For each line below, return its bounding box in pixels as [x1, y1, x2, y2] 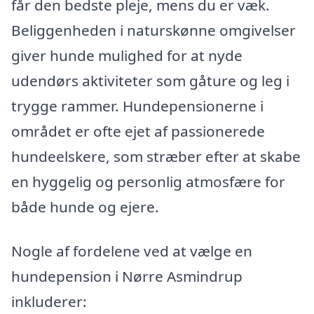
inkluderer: [11, 292, 87, 312]
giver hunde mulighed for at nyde [11, 45, 243, 65]
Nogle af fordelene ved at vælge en [11, 241, 252, 261]
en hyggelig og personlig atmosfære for [11, 171, 285, 191]
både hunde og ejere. [11, 196, 159, 217]
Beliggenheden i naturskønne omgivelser [11, 20, 296, 40]
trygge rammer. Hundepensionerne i [11, 95, 264, 116]
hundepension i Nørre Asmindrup [11, 266, 243, 287]
